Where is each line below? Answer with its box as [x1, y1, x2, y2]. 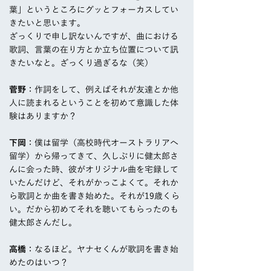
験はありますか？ [9, 112, 77, 121]
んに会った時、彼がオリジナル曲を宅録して [9, 165, 178, 174]
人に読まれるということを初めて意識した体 [9, 99, 178, 108]
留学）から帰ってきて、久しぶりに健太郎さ [9, 152, 178, 161]
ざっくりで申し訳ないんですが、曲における [9, 32, 178, 41]
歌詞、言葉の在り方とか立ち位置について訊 [9, 45, 178, 54]
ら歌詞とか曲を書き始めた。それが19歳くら [9, 192, 180, 201]
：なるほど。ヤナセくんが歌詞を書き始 [26, 245, 178, 254]
